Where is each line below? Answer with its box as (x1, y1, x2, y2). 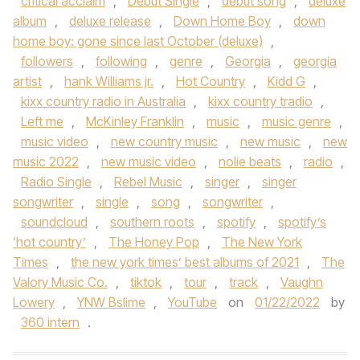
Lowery (13, 294, 55, 310)
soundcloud (21, 214, 88, 230)
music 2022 (13, 153, 79, 170)
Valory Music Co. (13, 274, 108, 290)
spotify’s (278, 214, 326, 230)
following (96, 53, 147, 69)
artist (13, 73, 42, 89)
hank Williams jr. (64, 73, 153, 89)
